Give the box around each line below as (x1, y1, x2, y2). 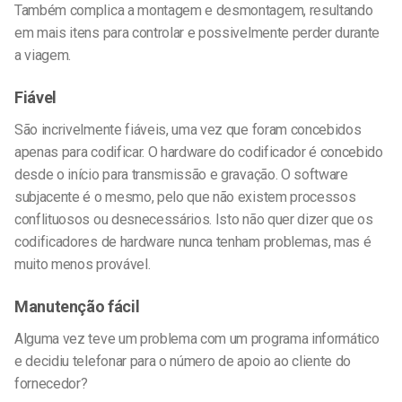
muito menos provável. (14, 255, 151, 273)
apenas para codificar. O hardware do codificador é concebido (14, 143, 383, 161)
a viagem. (14, 47, 72, 65)
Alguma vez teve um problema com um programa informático (14, 329, 380, 347)
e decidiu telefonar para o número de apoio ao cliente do (14, 352, 352, 370)
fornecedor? (14, 374, 88, 392)
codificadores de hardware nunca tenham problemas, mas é (14, 232, 371, 250)
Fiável (14, 87, 57, 107)
